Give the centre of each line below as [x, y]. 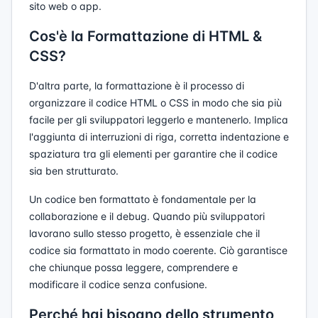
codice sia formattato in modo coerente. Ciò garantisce [158, 250]
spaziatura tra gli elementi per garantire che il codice [153, 154]
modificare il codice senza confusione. [118, 284]
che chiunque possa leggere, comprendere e [133, 267]
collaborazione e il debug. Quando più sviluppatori [147, 216]
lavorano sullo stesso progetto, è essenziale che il [144, 233]
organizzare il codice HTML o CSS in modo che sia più [155, 103]
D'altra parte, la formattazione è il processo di [137, 86]
